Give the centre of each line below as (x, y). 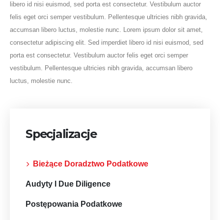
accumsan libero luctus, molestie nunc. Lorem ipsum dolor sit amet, (106, 30)
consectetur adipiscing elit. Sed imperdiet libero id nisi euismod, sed (107, 43)
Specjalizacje (61, 134)
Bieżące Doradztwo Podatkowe (91, 164)
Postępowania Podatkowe (74, 204)
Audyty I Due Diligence (68, 184)
